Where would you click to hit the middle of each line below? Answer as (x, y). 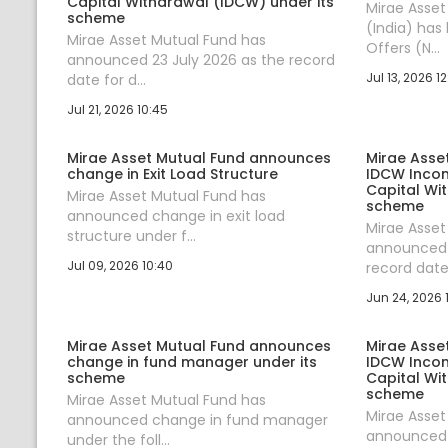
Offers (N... (402, 47)
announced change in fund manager (197, 419)
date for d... (106, 79)
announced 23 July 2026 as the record (201, 59)
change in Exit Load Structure (172, 173)
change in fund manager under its (192, 361)
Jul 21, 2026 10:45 (117, 109)
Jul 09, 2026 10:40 (120, 265)
